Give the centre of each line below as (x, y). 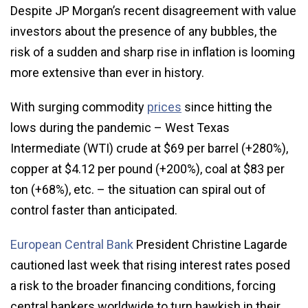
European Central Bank (72, 244)
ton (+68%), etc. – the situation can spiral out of (138, 189)
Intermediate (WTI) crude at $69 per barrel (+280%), (149, 148)
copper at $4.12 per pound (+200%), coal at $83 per (147, 168)
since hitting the (228, 107)
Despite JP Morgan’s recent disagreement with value (153, 10)
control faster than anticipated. (94, 210)
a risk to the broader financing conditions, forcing (143, 285)
